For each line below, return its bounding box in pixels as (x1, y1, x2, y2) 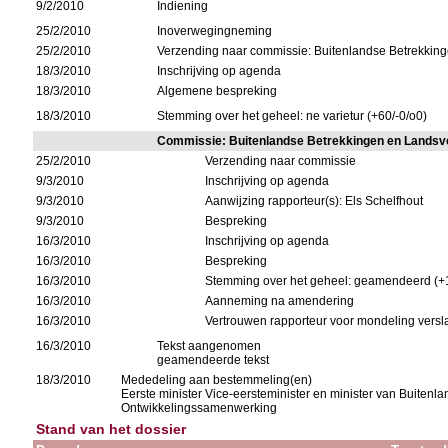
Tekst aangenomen (157, 339, 262, 353)
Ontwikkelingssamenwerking (121, 401, 278, 415)
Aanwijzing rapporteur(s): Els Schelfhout (205, 194, 424, 208)
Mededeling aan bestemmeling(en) (121, 373, 313, 387)
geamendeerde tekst (157, 353, 270, 367)
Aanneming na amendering (205, 294, 355, 308)
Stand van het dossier (36, 421, 187, 437)
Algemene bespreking (157, 84, 278, 98)
